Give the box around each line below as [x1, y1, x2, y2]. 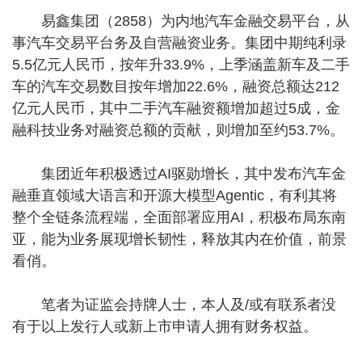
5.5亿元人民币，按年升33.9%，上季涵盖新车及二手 [12, 57, 350, 73]
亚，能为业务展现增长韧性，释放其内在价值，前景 [12, 231, 347, 247]
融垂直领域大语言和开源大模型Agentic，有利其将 [12, 187, 337, 204]
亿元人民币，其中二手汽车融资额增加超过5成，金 [12, 100, 340, 116]
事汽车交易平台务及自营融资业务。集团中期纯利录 [12, 35, 347, 51]
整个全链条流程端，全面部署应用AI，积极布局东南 [12, 209, 346, 225]
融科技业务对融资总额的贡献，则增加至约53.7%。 [12, 122, 344, 138]
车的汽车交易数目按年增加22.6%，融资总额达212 [12, 78, 339, 95]
